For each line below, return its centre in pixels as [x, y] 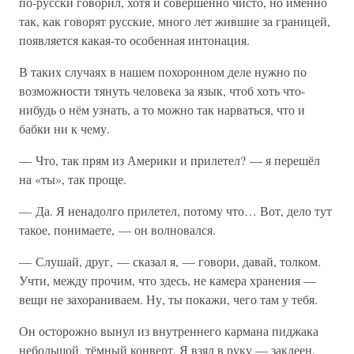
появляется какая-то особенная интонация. [134, 40]
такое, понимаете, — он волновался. [117, 230]
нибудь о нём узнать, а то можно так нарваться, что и [162, 109]
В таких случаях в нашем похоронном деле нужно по [163, 72]
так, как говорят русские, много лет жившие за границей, [175, 21]
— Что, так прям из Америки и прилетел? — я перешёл [169, 160]
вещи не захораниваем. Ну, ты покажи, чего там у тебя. [168, 299]
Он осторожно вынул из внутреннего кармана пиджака [169, 331]
